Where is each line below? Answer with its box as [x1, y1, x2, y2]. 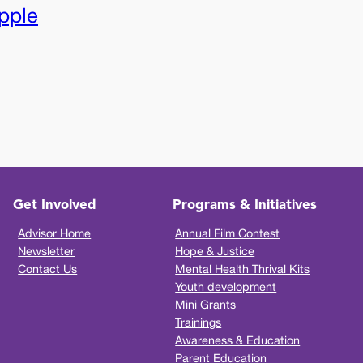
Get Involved [12, 198, 96, 212]
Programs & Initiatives [172, 198, 317, 212]
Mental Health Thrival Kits [175, 262, 310, 276]
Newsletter [18, 244, 75, 258]
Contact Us [18, 262, 78, 276]
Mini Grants [175, 297, 237, 312]
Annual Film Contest [175, 226, 280, 241]
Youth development [175, 280, 277, 294]
